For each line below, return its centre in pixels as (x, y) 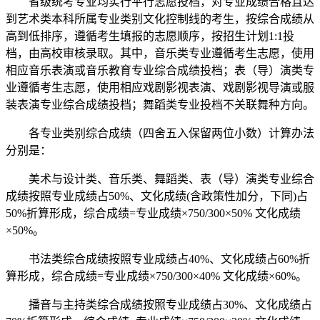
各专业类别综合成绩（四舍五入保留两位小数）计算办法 (160, 134)
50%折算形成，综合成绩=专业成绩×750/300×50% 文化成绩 (153, 214)
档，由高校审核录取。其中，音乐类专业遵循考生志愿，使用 (160, 54)
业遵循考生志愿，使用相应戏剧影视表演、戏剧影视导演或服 (160, 88)
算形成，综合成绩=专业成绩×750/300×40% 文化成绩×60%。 (156, 276)
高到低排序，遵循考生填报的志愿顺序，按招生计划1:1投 (150, 36)
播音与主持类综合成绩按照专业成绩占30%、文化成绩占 (159, 305)
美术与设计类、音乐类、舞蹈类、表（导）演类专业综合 (160, 179)
